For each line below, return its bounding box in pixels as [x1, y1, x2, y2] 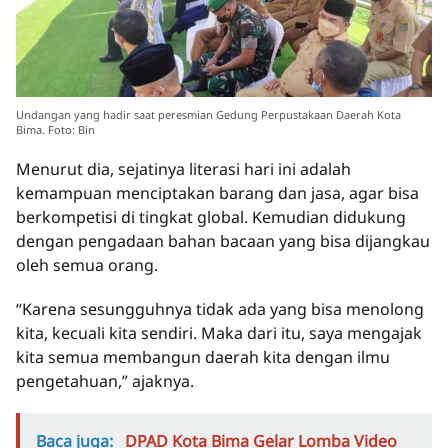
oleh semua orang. [16, 254, 158, 277]
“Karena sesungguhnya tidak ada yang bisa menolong [16, 298, 424, 321]
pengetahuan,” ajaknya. [16, 370, 194, 393]
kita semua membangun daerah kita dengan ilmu [16, 346, 390, 369]
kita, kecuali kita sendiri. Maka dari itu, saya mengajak [16, 322, 422, 345]
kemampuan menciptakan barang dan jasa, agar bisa [16, 182, 419, 205]
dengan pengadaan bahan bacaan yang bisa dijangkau [16, 230, 430, 253]
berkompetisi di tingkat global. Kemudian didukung [16, 206, 406, 229]
